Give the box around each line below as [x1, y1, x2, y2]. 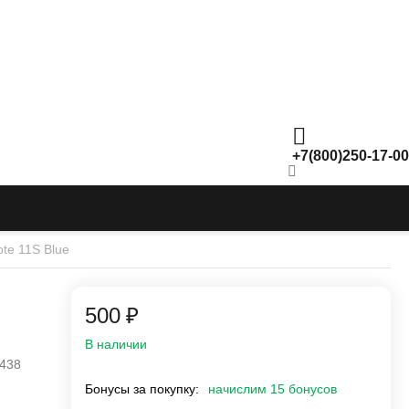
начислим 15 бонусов [208, 382, 337, 397]
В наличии [85, 337, 147, 352]
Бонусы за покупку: [85, 382, 199, 397]
